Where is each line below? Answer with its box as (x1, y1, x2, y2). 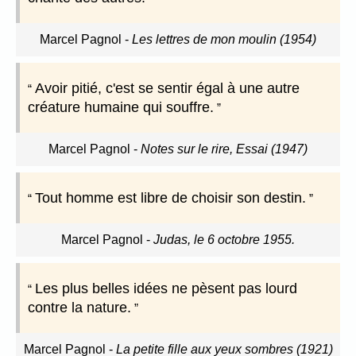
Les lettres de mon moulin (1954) (132, 33, 316, 47)
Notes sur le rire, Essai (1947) (141, 142, 308, 157)
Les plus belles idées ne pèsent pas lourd (35, 281, 297, 297)
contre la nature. (28, 300, 131, 316)
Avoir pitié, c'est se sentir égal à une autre (35, 80, 300, 97)
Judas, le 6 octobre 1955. (153, 233, 295, 247)
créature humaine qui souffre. (28, 99, 214, 116)
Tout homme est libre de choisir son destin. (35, 190, 306, 207)
